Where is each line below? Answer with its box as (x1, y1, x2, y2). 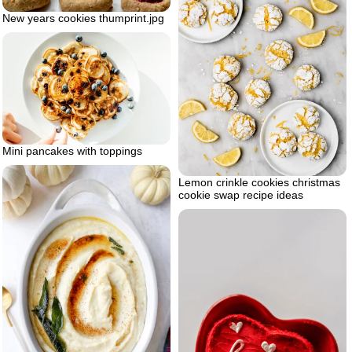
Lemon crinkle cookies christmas (178, 175, 340, 189)
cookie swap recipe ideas (178, 188, 303, 201)
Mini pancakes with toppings (2, 144, 142, 157)
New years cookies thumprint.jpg (2, 12, 164, 25)
